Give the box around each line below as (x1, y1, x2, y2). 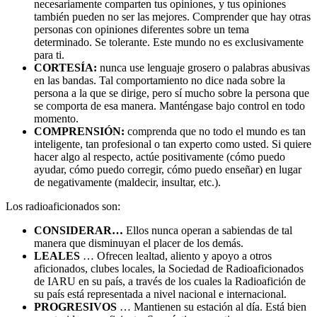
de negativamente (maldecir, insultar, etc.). (34, 175, 221, 188)
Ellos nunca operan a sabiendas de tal (123, 224, 292, 236)
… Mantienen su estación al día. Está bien (117, 300, 306, 313)
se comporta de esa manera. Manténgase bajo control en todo (34, 99, 305, 112)
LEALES (34, 249, 80, 262)
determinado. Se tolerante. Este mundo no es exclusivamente (34, 35, 304, 48)
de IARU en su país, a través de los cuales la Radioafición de (34, 275, 306, 287)
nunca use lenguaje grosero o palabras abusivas (97, 61, 310, 74)
